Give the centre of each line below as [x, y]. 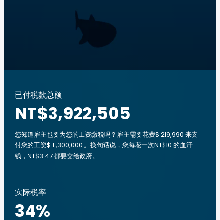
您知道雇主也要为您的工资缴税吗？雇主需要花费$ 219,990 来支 [106, 134]
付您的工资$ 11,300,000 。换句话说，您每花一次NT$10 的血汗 [104, 145]
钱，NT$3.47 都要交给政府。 [57, 156]
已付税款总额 [38, 95]
